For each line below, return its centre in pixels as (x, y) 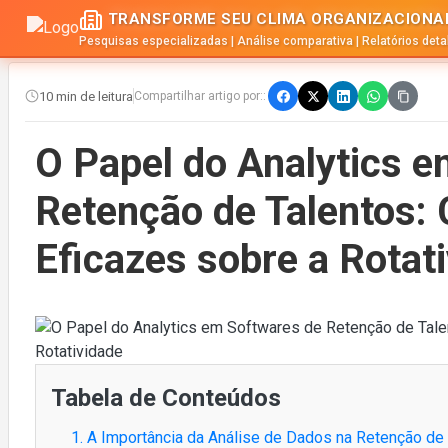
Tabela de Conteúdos (166, 398)
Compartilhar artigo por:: (200, 96)
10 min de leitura (86, 96)
